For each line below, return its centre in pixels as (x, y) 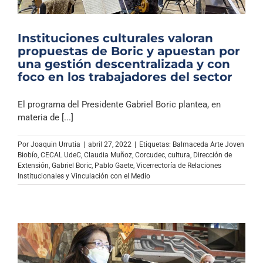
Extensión (33, 166)
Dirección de (213, 155)
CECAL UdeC (61, 155)
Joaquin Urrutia (55, 144)
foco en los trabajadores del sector (125, 77)
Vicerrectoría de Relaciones (179, 166)
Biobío (28, 155)
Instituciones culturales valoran (115, 38)
